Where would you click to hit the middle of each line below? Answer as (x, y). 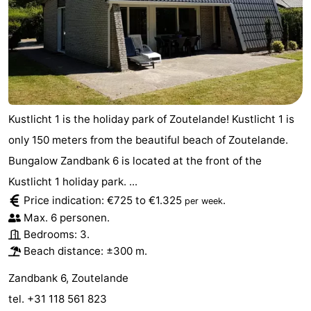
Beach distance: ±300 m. (85, 251)
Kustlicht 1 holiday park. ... (73, 182)
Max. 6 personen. (67, 218)
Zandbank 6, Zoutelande (68, 278)
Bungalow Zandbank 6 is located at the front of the (135, 161)
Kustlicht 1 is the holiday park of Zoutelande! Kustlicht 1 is (151, 119)
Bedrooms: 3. (57, 235)
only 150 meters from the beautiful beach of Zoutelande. (148, 140)
